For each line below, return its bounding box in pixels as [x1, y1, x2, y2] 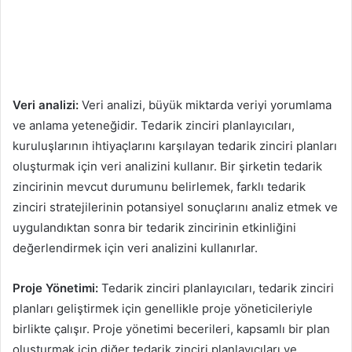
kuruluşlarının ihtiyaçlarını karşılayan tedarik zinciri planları [13, 137, 337, 153]
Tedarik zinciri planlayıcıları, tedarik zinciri [98, 280, 334, 295]
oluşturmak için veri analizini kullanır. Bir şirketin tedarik [13, 158, 322, 174]
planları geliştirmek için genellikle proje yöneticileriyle [13, 300, 313, 316]
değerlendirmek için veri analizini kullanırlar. [13, 240, 258, 255]
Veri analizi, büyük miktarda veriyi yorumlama [79, 97, 332, 112]
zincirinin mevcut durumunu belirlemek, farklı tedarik [13, 178, 306, 194]
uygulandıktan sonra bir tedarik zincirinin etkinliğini [13, 219, 296, 235]
